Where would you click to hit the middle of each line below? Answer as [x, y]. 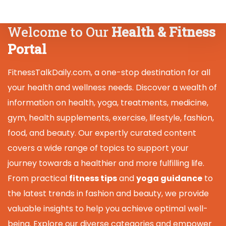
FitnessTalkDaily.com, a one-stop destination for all [109, 72]
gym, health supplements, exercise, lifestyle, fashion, [111, 118]
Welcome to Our [60, 32]
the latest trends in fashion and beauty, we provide [108, 193]
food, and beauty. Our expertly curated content [102, 133]
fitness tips [93, 178]
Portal [27, 49]
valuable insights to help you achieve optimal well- [108, 208]
